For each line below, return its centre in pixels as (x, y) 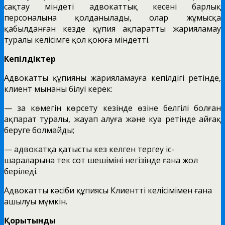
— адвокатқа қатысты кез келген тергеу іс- (89, 149)
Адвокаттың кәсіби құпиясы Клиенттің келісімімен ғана (108, 190)
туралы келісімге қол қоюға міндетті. (77, 39)
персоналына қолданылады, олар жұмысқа (113, 17)
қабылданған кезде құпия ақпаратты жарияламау (113, 28)
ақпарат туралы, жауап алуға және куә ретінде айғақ (113, 119)
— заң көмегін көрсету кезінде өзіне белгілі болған (113, 108)
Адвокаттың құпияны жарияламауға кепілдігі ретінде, (113, 78)
